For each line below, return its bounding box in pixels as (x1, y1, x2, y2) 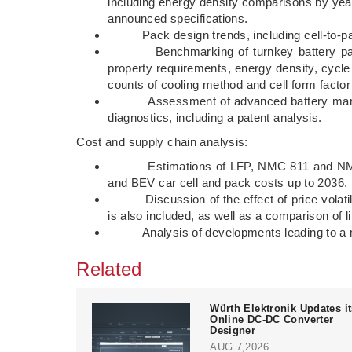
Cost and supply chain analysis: (76, 134, 248, 148)
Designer (210, 324, 256, 336)
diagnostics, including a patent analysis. (108, 110, 322, 124)
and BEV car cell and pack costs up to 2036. (108, 175, 348, 189)
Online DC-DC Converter (210, 313, 334, 325)
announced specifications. (108, 11, 248, 25)
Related (76, 258, 142, 280)
